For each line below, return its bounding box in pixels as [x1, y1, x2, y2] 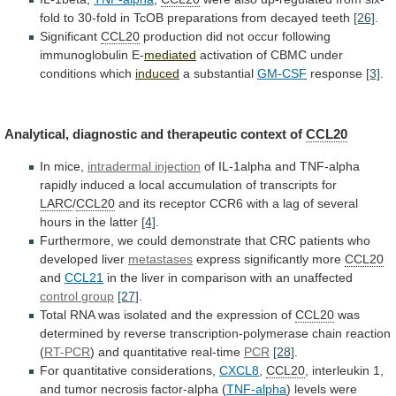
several [317, 195, 358, 210]
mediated [144, 47, 196, 62]
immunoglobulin [40, 47, 128, 62]
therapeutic [167, 126, 237, 142]
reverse [124, 325, 166, 340]
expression [217, 307, 278, 322]
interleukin [312, 362, 369, 377]
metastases [128, 251, 193, 266]
